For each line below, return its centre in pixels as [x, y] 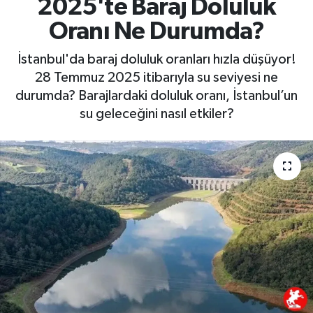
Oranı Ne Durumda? [156, 32]
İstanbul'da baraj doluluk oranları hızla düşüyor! [156, 59]
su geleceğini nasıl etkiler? [156, 114]
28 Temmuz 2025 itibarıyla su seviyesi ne [156, 77]
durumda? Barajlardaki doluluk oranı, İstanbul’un [156, 95]
